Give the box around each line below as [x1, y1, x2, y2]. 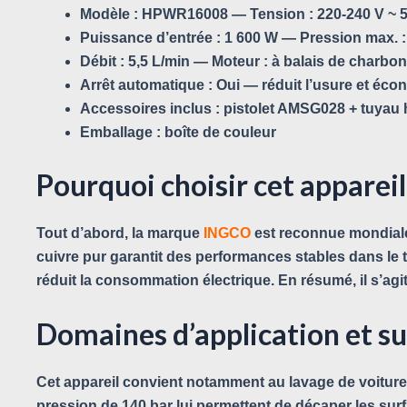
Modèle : [80, 5, 138, 22]
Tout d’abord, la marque [36, 224, 203, 241]
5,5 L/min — [124, 53, 212, 69]
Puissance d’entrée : [80, 29, 221, 45]
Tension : [250, 5, 313, 22]
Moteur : [212, 53, 268, 69]
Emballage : [80, 124, 161, 140]
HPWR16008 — [138, 5, 250, 22]
